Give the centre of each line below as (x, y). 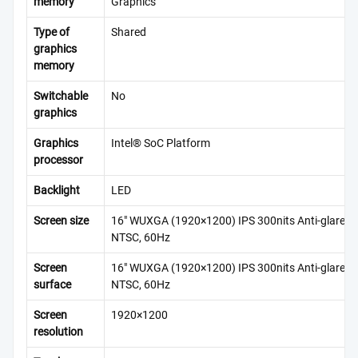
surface (52, 285)
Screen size (61, 221)
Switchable (61, 97)
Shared (129, 33)
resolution (58, 332)
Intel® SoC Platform (161, 144)
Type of (52, 33)
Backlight (57, 191)
